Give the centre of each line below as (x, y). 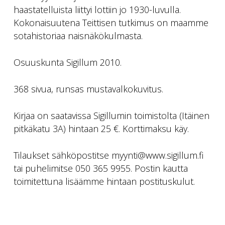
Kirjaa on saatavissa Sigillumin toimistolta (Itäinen (111, 116)
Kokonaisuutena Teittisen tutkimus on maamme (111, 23)
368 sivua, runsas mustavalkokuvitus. (88, 89)
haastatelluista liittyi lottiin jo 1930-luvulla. (97, 10)
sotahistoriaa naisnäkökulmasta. (78, 36)
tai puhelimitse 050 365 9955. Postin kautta (100, 168)
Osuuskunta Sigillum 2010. (67, 62)
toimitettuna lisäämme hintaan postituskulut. (104, 181)
